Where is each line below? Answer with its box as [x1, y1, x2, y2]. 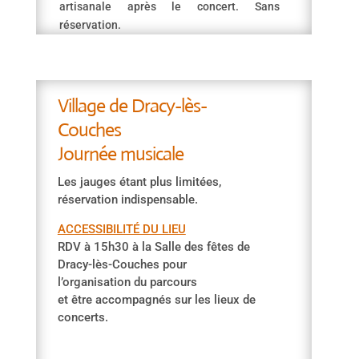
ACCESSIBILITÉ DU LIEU [57, 222, 186, 236]
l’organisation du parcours [57, 275, 197, 289]
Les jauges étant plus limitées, [57, 175, 221, 189]
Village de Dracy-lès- [57, 94, 207, 118]
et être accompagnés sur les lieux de [57, 292, 256, 307]
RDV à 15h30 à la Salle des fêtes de [57, 240, 250, 254]
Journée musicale [57, 142, 188, 166]
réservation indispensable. [57, 192, 198, 207]
